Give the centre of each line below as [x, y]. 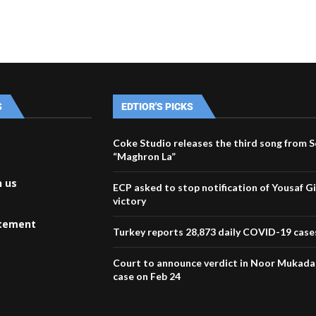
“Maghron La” [145, 156]
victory [130, 200]
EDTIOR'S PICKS [158, 106]
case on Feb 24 [147, 276]
